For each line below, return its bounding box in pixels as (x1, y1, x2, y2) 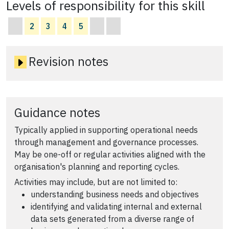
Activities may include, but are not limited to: (14, 177, 177, 188)
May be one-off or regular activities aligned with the (14, 149, 205, 159)
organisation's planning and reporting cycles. (14, 161, 179, 172)
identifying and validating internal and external (31, 201, 202, 212)
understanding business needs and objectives (31, 189, 199, 200)
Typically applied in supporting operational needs (14, 124, 198, 135)
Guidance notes (14, 104, 100, 120)
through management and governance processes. (14, 136, 198, 147)
